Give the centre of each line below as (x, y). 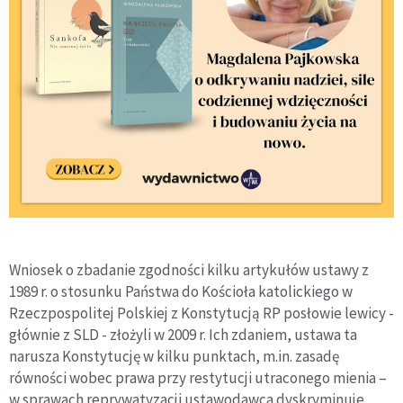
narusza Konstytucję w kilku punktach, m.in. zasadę (174, 356)
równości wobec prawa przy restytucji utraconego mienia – (198, 377)
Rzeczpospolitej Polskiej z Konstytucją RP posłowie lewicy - (201, 313)
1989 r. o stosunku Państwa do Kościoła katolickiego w (181, 291)
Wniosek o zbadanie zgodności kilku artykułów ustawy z (189, 269)
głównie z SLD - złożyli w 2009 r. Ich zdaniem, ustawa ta (183, 334)
